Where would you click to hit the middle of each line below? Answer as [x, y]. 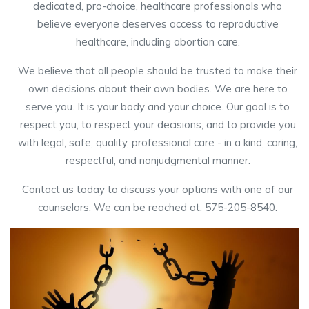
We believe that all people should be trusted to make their [158, 71]
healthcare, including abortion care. [158, 42]
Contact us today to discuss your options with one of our [158, 189]
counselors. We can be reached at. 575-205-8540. [158, 207]
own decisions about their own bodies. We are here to [158, 89]
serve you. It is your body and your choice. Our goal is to [158, 107]
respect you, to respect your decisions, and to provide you [158, 124]
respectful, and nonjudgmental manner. [158, 160]
